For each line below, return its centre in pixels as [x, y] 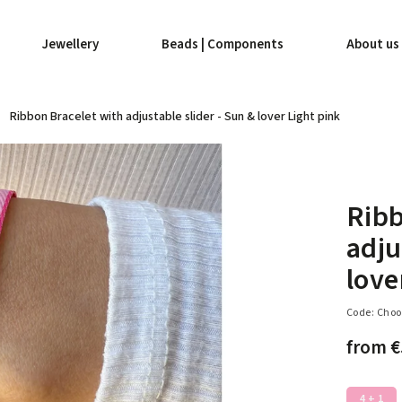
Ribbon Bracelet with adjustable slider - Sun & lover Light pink [175, 117]
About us [373, 44]
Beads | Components [223, 44]
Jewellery [70, 44]
